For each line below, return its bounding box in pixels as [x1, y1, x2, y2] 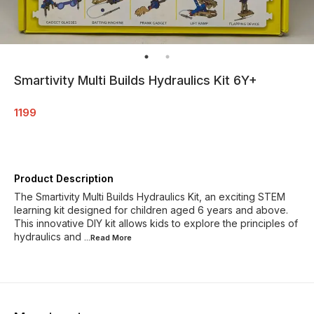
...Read [84, 232, 112, 243]
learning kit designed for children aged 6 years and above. [14, 203, 288, 216]
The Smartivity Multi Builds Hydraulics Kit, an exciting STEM [14, 190, 285, 203]
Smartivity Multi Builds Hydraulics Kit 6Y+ [14, 72, 257, 88]
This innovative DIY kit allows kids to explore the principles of [14, 217, 298, 229]
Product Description [14, 172, 114, 184]
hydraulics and [14, 230, 84, 243]
